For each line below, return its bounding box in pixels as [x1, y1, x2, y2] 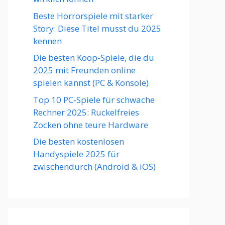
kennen [33, 35, 62, 47]
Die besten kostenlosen [33, 136, 124, 147]
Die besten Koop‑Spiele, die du [33, 52, 154, 63]
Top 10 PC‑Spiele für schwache [33, 93, 155, 105]
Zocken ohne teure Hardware [33, 119, 148, 131]
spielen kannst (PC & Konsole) [33, 77, 149, 88]
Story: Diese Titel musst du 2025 [33, 22, 161, 34]
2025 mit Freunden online [33, 64, 136, 76]
